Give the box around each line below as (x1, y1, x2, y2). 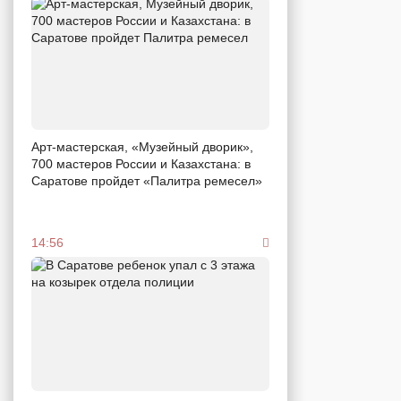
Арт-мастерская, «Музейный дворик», (31, 139, 253, 154)
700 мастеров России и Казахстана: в (31, 156, 251, 171)
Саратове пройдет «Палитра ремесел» (31, 173, 262, 188)
